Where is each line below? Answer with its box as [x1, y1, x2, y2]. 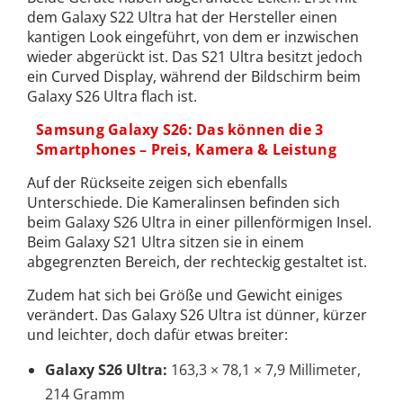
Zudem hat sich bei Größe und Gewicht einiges [27, 285, 343, 306]
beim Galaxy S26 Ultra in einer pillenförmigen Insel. [27, 212, 372, 233]
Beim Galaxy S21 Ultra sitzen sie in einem [27, 232, 304, 253]
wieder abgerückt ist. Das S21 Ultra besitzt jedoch [27, 47, 363, 67]
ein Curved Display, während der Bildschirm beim [27, 67, 361, 87]
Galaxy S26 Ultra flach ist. [27, 86, 197, 107]
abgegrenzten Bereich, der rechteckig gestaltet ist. [27, 252, 367, 273]
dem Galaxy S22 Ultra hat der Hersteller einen [27, 7, 337, 28]
